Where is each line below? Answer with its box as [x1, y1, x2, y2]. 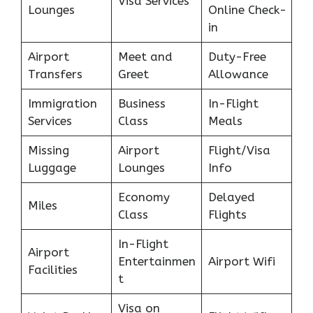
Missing [27, 143, 69, 158]
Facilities [27, 263, 78, 277]
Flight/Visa [208, 143, 270, 158]
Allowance [208, 67, 268, 82]
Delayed [208, 190, 255, 205]
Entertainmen [117, 254, 196, 269]
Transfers [27, 67, 82, 82]
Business [117, 96, 166, 111]
